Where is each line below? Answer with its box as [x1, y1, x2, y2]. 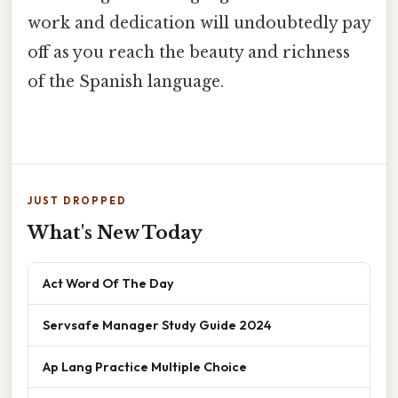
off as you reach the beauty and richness [28, 43, 350, 63]
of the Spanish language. [28, 72, 224, 92]
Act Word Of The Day [43, 274, 174, 291]
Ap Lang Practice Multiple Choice [43, 357, 247, 375]
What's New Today [28, 221, 203, 243]
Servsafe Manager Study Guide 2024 [43, 315, 272, 333]
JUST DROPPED [28, 194, 127, 207]
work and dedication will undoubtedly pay [28, 13, 370, 34]
